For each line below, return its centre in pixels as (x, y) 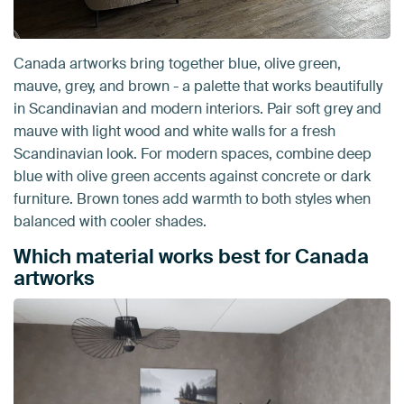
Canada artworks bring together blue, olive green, (177, 63)
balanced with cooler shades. (110, 221)
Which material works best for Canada (191, 256)
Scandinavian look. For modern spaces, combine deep (193, 153)
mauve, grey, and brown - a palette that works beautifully (198, 86)
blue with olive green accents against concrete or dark (192, 176)
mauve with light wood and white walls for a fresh (174, 131)
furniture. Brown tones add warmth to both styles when (192, 198)
